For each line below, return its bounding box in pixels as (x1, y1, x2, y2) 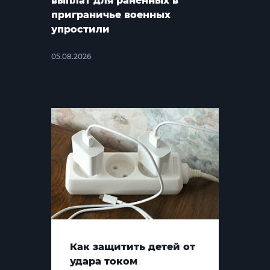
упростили (51, 23, 110, 35)
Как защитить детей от (70, 240, 196, 253)
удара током (70, 255, 138, 267)
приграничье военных (51, 8, 171, 20)
